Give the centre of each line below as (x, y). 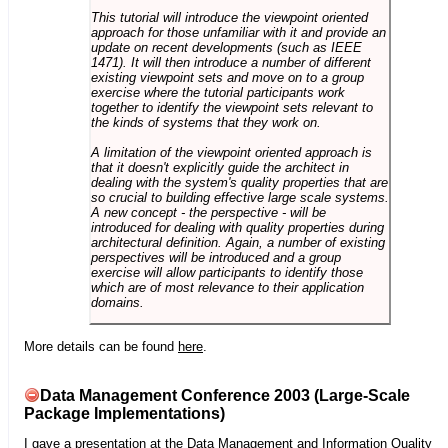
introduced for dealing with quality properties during (237, 227)
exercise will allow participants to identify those (226, 272)
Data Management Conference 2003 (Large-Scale (225, 395)
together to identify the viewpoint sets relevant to (231, 107)
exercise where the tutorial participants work (217, 92)
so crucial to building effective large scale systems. (239, 197)
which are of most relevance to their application (227, 287)
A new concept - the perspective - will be (208, 212)
